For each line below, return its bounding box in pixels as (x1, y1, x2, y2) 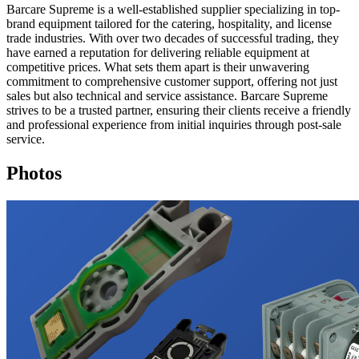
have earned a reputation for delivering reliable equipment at (6, 45, 309, 59)
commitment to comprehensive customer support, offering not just (6, 74, 337, 88)
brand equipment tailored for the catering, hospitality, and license (6, 16, 332, 30)
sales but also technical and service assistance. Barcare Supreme (6, 88, 328, 103)
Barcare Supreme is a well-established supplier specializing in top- (6, 2, 340, 16)
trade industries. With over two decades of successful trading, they (6, 30, 339, 45)
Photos (6, 162, 62, 184)
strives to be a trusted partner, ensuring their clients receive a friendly (6, 103, 351, 117)
